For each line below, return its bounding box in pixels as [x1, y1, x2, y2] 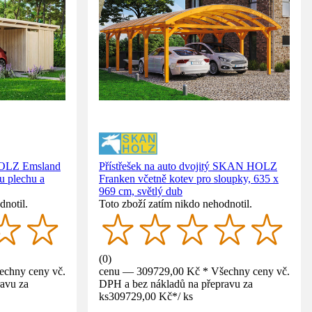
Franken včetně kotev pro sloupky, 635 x [99, 173, 279, 185]
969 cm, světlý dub [99, 185, 182, 197]
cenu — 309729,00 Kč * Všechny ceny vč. [99, 265, 290, 277]
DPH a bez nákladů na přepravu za [99, 277, 253, 290]
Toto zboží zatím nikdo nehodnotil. [99, 198, 252, 210]
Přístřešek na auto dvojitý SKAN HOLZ [99, 160, 277, 172]
